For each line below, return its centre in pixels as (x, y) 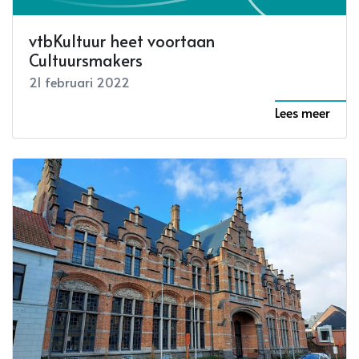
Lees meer (303, 112)
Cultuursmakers (86, 60)
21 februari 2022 (79, 81)
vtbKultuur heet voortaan (122, 40)
